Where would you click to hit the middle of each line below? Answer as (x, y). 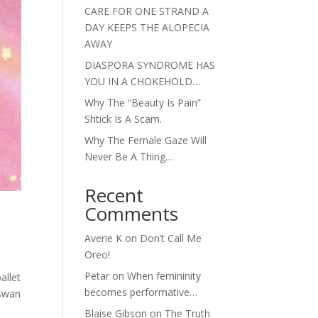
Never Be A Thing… (129, 157)
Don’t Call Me (171, 238)
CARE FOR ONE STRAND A (147, 11)
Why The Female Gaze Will (146, 141)
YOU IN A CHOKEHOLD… (143, 82)
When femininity (164, 276)
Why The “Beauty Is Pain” (143, 103)
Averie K (104, 238)
